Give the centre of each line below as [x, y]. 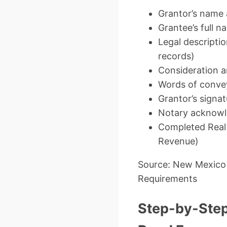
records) [176, 56]
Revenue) [178, 141]
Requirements [167, 179]
